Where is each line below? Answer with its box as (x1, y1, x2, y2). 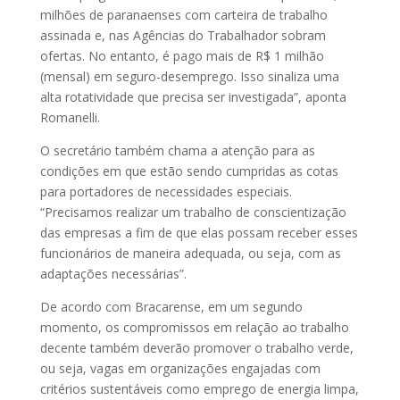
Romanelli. (39, 108, 100, 126)
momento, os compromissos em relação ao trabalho (39, 318, 349, 336)
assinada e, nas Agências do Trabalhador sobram (39, 26, 326, 44)
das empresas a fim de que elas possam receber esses (39, 223, 358, 241)
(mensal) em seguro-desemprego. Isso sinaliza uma (39, 67, 339, 85)
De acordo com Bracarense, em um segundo (39, 297, 303, 315)
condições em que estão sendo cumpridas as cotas (39, 162, 338, 179)
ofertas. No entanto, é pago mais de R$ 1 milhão (39, 46, 324, 64)
